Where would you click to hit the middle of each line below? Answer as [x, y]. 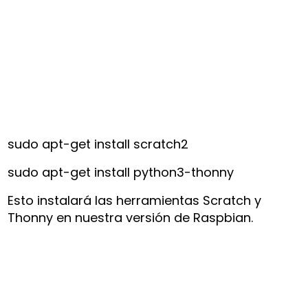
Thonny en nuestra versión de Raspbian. [131, 217]
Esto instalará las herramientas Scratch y [135, 200]
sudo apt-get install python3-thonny [121, 172]
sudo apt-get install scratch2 [98, 144]
